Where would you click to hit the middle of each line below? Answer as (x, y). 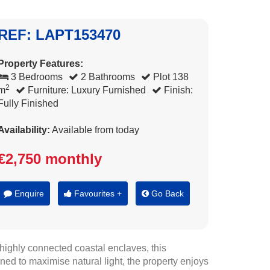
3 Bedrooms (36, 77)
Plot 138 (170, 77)
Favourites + (97, 193)
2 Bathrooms (107, 77)
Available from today (95, 130)
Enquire (28, 193)
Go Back (166, 193)
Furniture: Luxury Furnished (86, 90)
